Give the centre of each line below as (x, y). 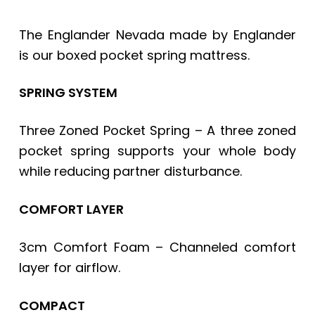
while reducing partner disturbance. (130, 172)
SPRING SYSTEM (68, 93)
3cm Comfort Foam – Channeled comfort (157, 247)
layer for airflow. (69, 268)
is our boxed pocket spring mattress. (134, 55)
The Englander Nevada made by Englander (157, 34)
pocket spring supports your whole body (157, 151)
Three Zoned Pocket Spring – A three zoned (157, 131)
